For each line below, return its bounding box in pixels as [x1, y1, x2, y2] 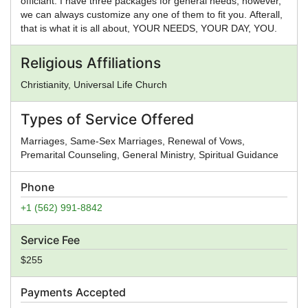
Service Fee [21, 232, 80, 247]
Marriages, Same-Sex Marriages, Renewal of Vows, [21, 135, 245, 146]
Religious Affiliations [21, 54, 161, 71]
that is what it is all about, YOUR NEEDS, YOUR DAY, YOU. [21, 22, 277, 34]
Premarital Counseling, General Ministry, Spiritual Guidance [21, 148, 278, 160]
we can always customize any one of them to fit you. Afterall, [21, 8, 283, 20]
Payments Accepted [21, 285, 126, 300]
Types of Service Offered [21, 110, 194, 128]
